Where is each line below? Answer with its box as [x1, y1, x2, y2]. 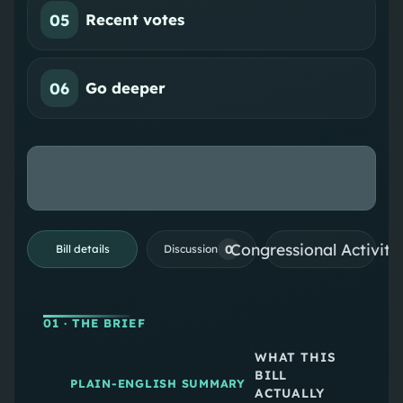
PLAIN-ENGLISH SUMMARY [69, 376, 246, 391]
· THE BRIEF [59, 315, 146, 330]
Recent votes [85, 10, 185, 30]
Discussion [164, 242, 218, 256]
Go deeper [85, 78, 166, 98]
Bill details [55, 242, 110, 256]
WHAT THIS [254, 348, 336, 364]
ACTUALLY [254, 384, 325, 400]
